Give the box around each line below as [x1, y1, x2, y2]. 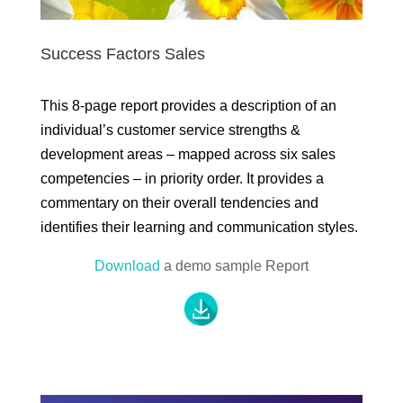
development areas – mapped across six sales [40, 146, 336, 162]
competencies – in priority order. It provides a [40, 170, 324, 186]
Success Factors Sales [40, 44, 205, 63]
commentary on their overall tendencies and [40, 194, 318, 210]
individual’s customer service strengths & [40, 121, 300, 138]
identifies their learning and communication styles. [40, 219, 362, 235]
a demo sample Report [159, 257, 309, 273]
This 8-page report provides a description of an [40, 97, 336, 113]
